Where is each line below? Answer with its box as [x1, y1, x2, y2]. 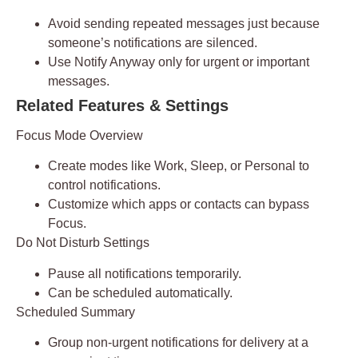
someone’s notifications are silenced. [48, 35, 257, 50]
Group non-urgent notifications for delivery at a [48, 335, 308, 349]
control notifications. [48, 178, 161, 193]
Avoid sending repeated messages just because [48, 16, 320, 30]
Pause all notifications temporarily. [48, 266, 241, 280]
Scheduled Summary [16, 304, 135, 319]
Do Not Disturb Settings [16, 236, 149, 250]
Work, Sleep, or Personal [154, 159, 296, 173]
